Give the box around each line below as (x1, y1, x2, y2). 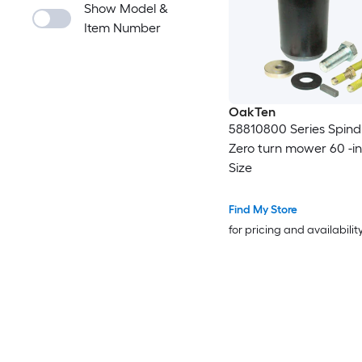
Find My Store (228, 203, 297, 217)
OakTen (228, 104, 276, 120)
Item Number (84, 20, 161, 36)
